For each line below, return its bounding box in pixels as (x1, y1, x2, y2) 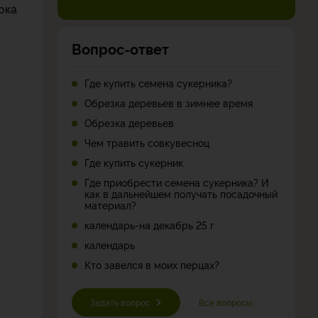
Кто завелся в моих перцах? (84, 257, 219, 271)
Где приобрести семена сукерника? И (84, 175, 269, 189)
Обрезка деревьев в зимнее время (84, 95, 253, 109)
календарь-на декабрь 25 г (84, 217, 214, 231)
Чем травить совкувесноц (84, 135, 209, 149)
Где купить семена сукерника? (84, 75, 232, 89)
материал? (84, 197, 136, 212)
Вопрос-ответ (72, 38, 169, 58)
